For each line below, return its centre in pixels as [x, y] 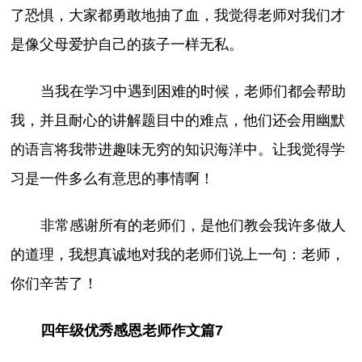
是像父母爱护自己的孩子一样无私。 [127, 44]
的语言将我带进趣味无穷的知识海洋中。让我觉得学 [178, 150]
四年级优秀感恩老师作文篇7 [131, 331]
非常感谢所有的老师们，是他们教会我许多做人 [193, 226]
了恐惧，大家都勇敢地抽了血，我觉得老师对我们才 [178, 15]
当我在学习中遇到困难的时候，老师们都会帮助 [193, 92]
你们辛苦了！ [55, 284]
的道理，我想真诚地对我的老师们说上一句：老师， [178, 255]
